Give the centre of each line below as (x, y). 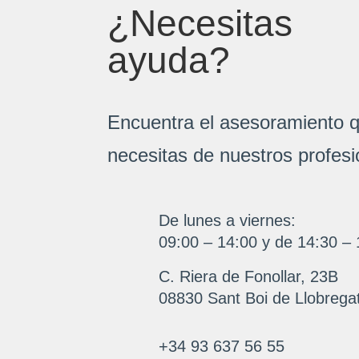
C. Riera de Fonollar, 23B (248, 277)
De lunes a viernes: (227, 221)
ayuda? (169, 61)
